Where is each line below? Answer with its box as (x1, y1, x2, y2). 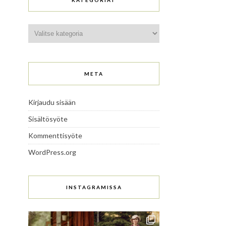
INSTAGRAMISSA (66, 184, 122, 191)
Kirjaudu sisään (28, 98, 76, 107)
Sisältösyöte (28, 115, 68, 124)
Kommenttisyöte (28, 131, 82, 140)
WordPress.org (28, 148, 76, 157)
